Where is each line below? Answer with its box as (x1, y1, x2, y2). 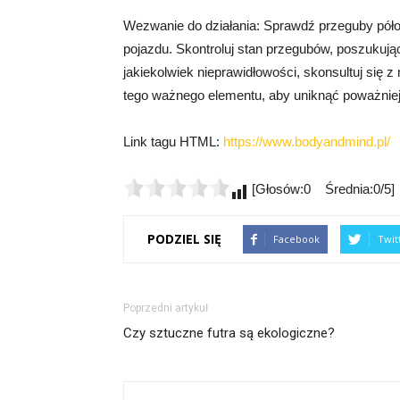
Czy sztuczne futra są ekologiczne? (123, 324, 335, 341)
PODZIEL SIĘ (147, 230, 221, 248)
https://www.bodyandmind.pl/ (223, 133, 390, 149)
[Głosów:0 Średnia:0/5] (248, 180, 395, 196)
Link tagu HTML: (123, 133, 223, 149)
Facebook (273, 231, 320, 246)
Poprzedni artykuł (123, 301, 208, 314)
